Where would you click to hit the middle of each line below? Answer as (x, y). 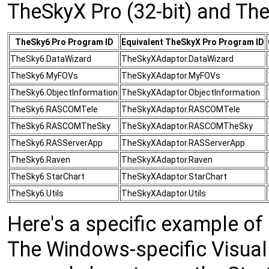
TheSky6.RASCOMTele (54, 109)
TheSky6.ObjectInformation (64, 92)
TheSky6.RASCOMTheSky (60, 126)
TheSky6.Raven (40, 159)
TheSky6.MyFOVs (44, 75)
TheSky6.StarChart (47, 176)
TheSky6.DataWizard (51, 59)
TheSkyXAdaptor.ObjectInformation (191, 92)
